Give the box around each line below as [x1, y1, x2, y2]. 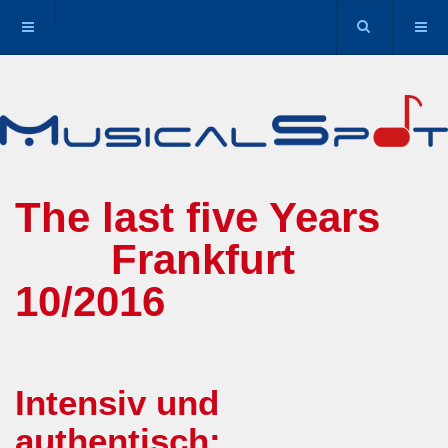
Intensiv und [15, 383, 219, 423]
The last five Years [15, 194, 428, 242]
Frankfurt [15, 236, 295, 284]
